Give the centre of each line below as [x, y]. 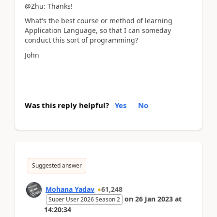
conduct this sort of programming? [81, 40]
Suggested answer [57, 165]
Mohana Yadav [70, 189]
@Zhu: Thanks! [51, 6]
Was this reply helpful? [67, 105]
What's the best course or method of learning [99, 21]
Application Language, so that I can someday [98, 30]
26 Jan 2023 [154, 199]
